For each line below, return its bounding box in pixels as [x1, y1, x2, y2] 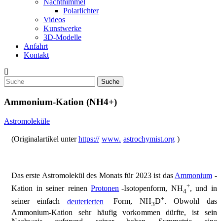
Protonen [91, 184, 119, 193]
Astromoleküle [4, 116, 50, 125]
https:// [78, 134, 99, 143]
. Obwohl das [164, 197, 217, 206]
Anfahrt [24, 42, 48, 50]
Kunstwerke [43, 24, 81, 33]
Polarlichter [63, 6, 99, 15]
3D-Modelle [43, 33, 81, 41]
